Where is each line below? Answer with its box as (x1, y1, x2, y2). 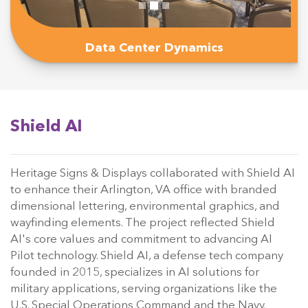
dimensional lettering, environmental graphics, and (10, 200, 280, 212)
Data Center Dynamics (85, 41, 223, 54)
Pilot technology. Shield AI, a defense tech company (10, 250, 283, 262)
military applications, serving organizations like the (10, 283, 277, 295)
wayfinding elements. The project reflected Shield (10, 217, 275, 229)
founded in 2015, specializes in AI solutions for (10, 266, 259, 278)
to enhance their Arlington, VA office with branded (10, 184, 277, 196)
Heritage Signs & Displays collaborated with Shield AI (10, 167, 295, 179)
